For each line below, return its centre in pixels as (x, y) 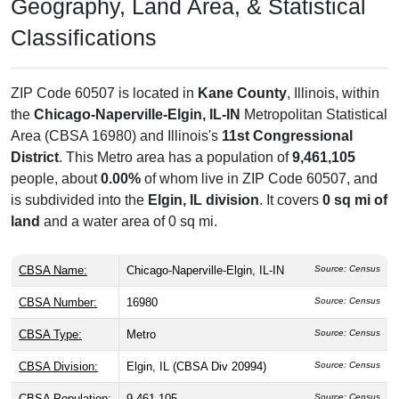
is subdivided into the (79, 200)
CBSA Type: (50, 335)
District (35, 158)
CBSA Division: (58, 367)
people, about (56, 179)
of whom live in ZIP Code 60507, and (259, 179)
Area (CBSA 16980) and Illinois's (116, 136)
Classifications (84, 38)
